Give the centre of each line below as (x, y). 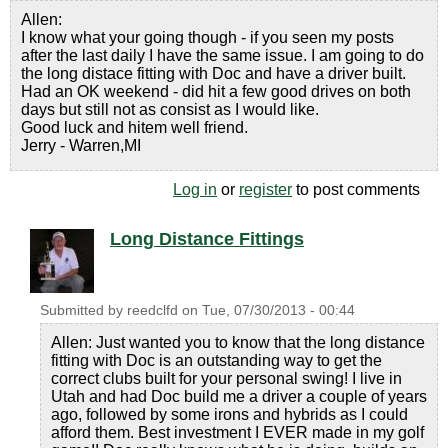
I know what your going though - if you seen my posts (207, 37)
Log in (195, 189)
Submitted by (83, 310)
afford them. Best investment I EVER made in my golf (237, 432)
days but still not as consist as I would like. (170, 109)
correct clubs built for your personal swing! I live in (226, 378)
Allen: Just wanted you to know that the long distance (238, 342)
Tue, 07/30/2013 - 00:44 (278, 310)
